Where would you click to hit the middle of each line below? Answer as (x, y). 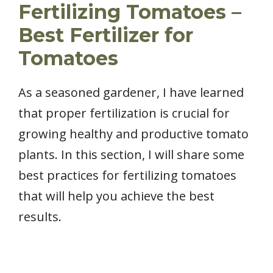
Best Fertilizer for (106, 35)
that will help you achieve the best (116, 196)
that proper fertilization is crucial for (124, 113)
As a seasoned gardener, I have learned (131, 93)
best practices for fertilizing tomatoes (127, 175)
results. (40, 217)
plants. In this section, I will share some (131, 155)
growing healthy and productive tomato (133, 134)
